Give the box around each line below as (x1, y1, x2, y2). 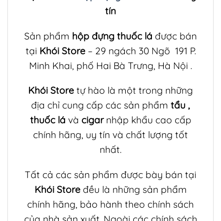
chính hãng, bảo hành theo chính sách (27, 198, 194, 211)
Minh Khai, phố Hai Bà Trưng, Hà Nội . (29, 59, 192, 72)
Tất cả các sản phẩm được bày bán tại (25, 169, 196, 181)
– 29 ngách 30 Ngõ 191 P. (85, 44, 196, 57)
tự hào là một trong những (74, 84, 193, 97)
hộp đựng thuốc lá (72, 30, 155, 42)
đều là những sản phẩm (80, 184, 187, 196)
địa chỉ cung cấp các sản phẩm (31, 99, 171, 111)
